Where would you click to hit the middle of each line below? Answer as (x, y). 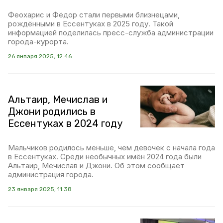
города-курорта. (38, 42)
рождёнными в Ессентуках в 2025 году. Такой (91, 24)
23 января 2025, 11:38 (40, 189)
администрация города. (51, 174)
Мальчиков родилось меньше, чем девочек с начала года (111, 148)
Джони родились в (52, 111)
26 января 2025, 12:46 (40, 56)
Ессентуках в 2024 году (65, 123)
